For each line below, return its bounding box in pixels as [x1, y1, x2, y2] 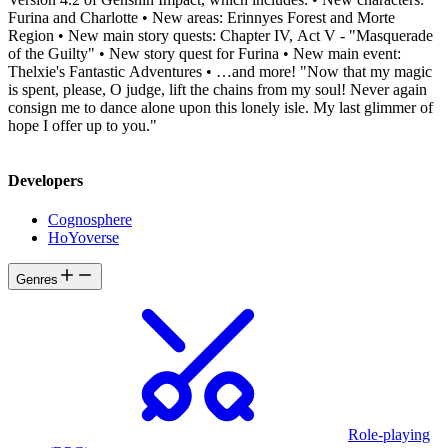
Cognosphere [48, 211, 132, 229]
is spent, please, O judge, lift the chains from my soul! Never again [8, 80, 427, 98]
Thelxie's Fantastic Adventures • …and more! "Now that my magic [8, 62, 300, 80]
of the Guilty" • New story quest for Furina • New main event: [8, 44, 401, 62]
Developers [8, 171, 83, 189]
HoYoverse [48, 229, 119, 247]
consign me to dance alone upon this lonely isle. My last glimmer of [8, 98, 433, 116]
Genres [16, 272, 58, 288]
